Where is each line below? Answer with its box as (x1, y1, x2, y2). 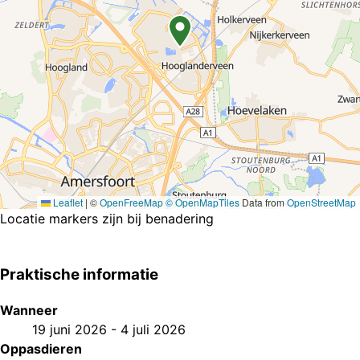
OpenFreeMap (100, 195, 163, 209)
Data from (239, 195, 287, 209)
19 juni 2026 (32, 321, 107, 338)
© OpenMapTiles (166, 195, 239, 209)
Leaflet (51, 195, 83, 209)
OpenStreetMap (287, 195, 356, 209)
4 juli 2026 (121, 321, 186, 338)
